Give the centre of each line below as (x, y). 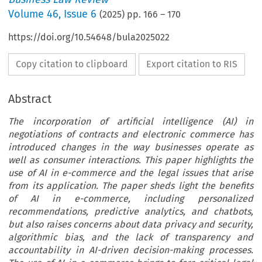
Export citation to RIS (192, 64)
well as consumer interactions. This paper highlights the (131, 160)
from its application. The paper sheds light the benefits (131, 186)
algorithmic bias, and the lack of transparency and (131, 237)
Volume (28, 14)
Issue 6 (80, 14)
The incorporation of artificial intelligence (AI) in (131, 122)
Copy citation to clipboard (72, 64)
